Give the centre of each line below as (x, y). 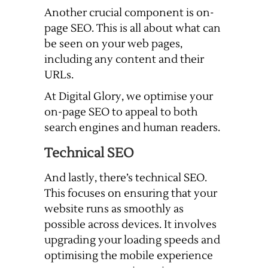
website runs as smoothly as (114, 209)
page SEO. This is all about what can (133, 29)
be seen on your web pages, (113, 44)
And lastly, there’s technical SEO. (126, 178)
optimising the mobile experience (129, 256)
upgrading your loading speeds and (132, 240)
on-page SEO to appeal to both (121, 112)
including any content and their (124, 60)
